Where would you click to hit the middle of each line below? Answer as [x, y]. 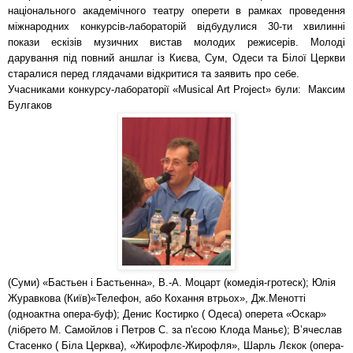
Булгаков [30, 105]
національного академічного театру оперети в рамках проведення [176, 10]
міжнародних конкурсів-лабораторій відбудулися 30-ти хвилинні [176, 26]
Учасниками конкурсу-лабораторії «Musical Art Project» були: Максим [176, 89]
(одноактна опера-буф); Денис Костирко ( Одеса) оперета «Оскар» [167, 314]
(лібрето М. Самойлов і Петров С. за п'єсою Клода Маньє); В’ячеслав [175, 329]
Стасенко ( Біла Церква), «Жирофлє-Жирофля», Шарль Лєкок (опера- [176, 345]
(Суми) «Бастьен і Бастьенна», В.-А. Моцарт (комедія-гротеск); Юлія [172, 282]
